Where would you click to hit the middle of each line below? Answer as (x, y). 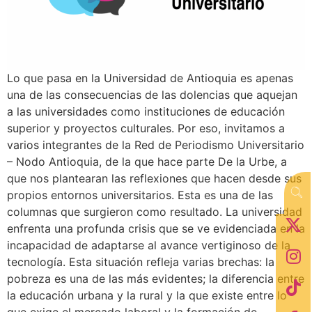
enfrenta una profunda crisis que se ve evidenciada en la (156, 229)
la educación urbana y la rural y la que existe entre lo (147, 296)
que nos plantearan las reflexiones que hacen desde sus (154, 179)
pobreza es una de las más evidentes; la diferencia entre (156, 279)
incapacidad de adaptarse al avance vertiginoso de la (149, 245)
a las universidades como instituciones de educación (146, 112)
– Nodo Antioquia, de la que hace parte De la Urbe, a (147, 162)
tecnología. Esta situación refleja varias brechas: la (141, 262)
